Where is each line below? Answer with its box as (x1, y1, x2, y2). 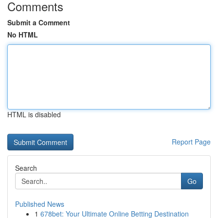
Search (15, 163, 37, 173)
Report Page (172, 137, 211, 146)
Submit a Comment (7, 18, 70, 27)
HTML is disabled (7, 109, 61, 119)
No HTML (7, 30, 38, 39)
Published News (15, 199, 64, 209)
